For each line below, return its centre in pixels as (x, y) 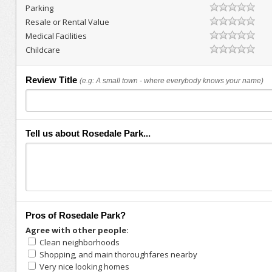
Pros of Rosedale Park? (75, 215)
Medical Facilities (56, 36)
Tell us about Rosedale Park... (88, 133)
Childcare (42, 50)
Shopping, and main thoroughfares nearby (118, 254)
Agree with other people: (77, 230)
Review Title (51, 80)
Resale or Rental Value (67, 22)
